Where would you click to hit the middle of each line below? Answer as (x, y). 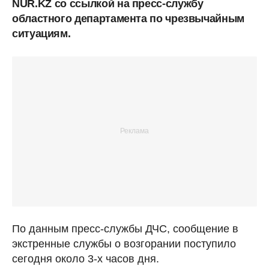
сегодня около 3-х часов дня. (86, 258)
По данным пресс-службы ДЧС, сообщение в (125, 228)
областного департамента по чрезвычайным (128, 18)
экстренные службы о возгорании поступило (124, 243)
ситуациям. (41, 33)
